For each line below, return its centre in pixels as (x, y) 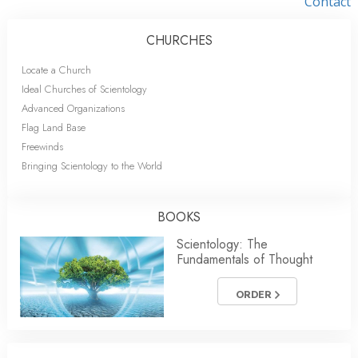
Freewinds (42, 146)
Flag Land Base (54, 127)
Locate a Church (56, 70)
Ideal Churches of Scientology (84, 89)
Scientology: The (222, 244)
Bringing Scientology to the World (92, 165)
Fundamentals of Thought (245, 259)
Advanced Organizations (73, 108)
